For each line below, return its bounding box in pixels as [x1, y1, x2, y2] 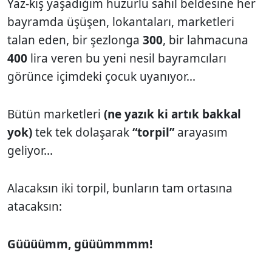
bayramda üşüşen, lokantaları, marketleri [7, 13, 234, 30]
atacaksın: [7, 198, 62, 214]
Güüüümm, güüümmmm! [7, 236, 152, 252]
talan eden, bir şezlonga [7, 32, 143, 48]
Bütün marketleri [7, 106, 104, 122]
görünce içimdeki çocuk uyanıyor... [7, 68, 195, 84]
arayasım [174, 124, 228, 140]
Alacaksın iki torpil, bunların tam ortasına [7, 180, 233, 196]
